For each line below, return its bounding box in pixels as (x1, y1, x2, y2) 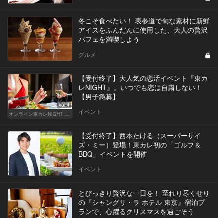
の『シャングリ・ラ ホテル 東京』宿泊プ (78, 197, 205, 207)
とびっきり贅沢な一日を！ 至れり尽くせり (78, 187, 210, 198)
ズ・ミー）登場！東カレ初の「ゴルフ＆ (78, 139, 201, 149)
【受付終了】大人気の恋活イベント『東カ (78, 73, 208, 83)
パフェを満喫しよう (78, 34, 140, 44)
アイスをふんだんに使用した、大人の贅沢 (78, 24, 208, 35)
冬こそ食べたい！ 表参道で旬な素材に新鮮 (78, 15, 210, 25)
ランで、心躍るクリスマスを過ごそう (78, 206, 194, 216)
